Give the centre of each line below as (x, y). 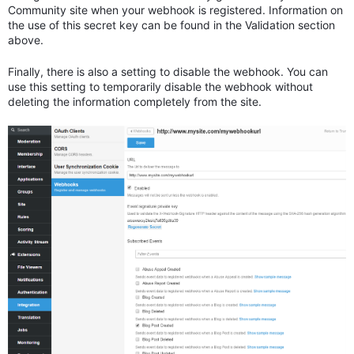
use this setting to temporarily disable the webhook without (160, 87)
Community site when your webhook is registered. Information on (175, 10)
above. (26, 40)
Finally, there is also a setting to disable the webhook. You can (168, 72)
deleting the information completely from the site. (135, 102)
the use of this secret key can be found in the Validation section (171, 25)
